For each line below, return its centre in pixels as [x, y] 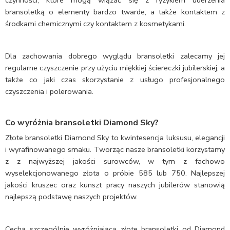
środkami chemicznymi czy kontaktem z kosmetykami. [95, 24]
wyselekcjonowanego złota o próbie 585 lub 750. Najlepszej [115, 173]
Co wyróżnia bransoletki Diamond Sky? [82, 123]
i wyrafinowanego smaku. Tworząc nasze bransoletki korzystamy [115, 150]
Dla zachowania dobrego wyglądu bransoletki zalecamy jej [115, 56]
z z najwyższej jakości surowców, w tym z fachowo [115, 161]
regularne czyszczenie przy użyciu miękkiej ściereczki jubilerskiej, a [115, 68]
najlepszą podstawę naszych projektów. [71, 197]
